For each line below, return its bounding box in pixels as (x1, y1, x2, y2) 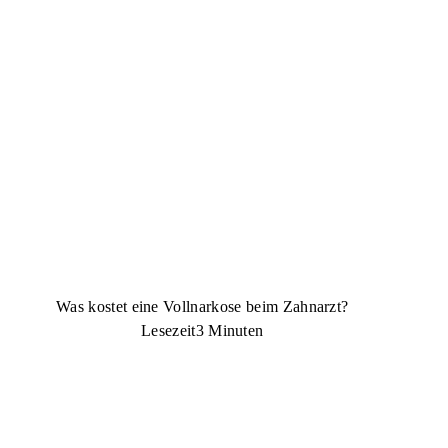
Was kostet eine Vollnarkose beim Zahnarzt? (56, 298, 349, 315)
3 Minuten (195, 322, 264, 339)
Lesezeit (141, 322, 196, 339)
